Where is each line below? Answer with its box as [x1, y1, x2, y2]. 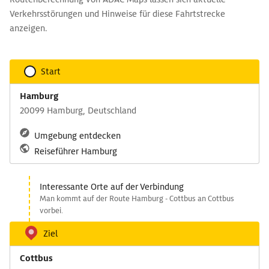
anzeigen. [10, 23, 47, 34]
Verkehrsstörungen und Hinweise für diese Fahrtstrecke [10, 8, 225, 19]
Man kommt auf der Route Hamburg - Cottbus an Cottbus [40, 193, 234, 204]
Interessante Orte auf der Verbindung [40, 181, 184, 192]
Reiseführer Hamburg [34, 146, 117, 157]
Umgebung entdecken [34, 130, 121, 141]
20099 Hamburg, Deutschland [20, 105, 136, 116]
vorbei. [40, 205, 63, 216]
